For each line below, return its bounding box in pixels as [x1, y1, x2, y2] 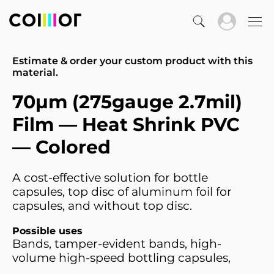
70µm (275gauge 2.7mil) [12, 91, 242, 113]
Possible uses [12, 225, 83, 237]
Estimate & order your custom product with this [12, 55, 253, 67]
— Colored [12, 136, 111, 158]
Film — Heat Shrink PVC [12, 113, 240, 136]
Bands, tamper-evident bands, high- [12, 237, 221, 251]
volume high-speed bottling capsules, [12, 251, 231, 265]
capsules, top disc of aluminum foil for [12, 185, 232, 199]
